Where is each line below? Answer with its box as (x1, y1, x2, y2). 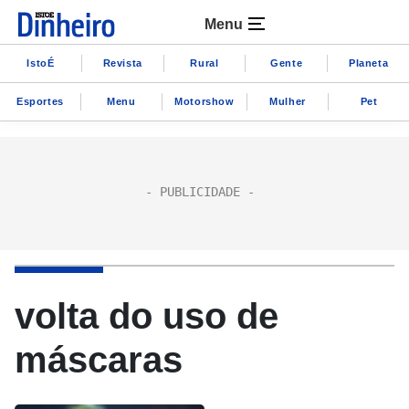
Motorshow (174, 95, 235, 107)
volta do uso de (15, 296, 278, 336)
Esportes (16, 95, 64, 107)
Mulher (269, 95, 306, 107)
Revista (102, 57, 142, 68)
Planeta (348, 57, 389, 68)
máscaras (15, 340, 183, 380)
